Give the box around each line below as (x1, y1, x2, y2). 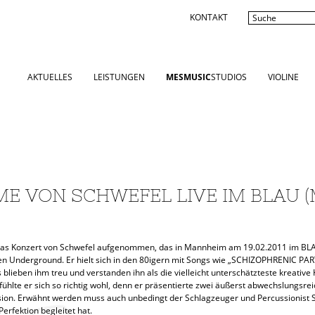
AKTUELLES (27, 71, 72, 83)
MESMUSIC (166, 71, 211, 83)
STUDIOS (211, 71, 247, 83)
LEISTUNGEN (94, 71, 145, 83)
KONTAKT (190, 11, 228, 23)
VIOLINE (268, 71, 299, 83)
